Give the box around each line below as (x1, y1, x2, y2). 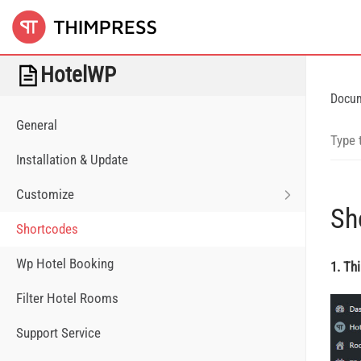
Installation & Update (16, 151, 128, 168)
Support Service (16, 325, 101, 341)
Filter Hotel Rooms (16, 290, 118, 306)
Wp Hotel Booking (16, 255, 114, 272)
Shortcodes (16, 221, 78, 237)
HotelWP (40, 62, 116, 88)
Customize (16, 186, 74, 202)
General (16, 117, 57, 133)
